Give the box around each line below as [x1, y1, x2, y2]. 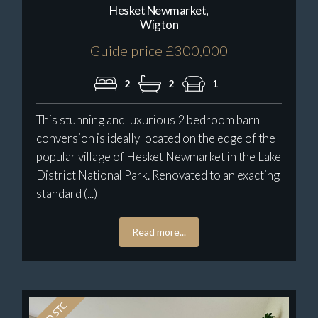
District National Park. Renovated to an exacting [36, 167, 280, 182]
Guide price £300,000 [90, 41, 228, 59]
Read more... [132, 225, 186, 238]
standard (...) [36, 185, 98, 201]
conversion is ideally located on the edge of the [36, 130, 276, 146]
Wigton [140, 16, 178, 32]
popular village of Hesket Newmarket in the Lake [36, 148, 282, 164]
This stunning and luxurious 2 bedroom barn [36, 111, 261, 127]
